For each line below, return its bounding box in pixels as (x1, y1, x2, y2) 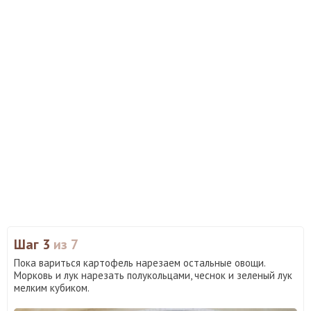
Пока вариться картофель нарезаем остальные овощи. (14, 256, 265, 270)
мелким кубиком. (14, 281, 90, 295)
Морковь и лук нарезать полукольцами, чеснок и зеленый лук (14, 269, 292, 283)
